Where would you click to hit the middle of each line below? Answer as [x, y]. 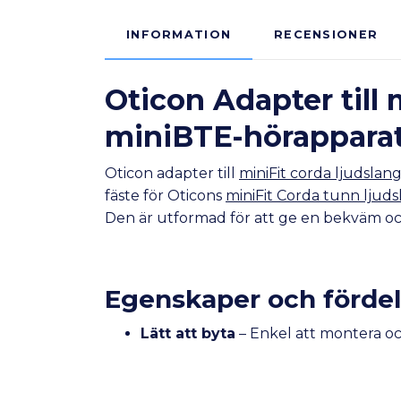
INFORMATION [179, 35]
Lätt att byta [188, 334]
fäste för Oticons [165, 196]
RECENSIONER [326, 35]
